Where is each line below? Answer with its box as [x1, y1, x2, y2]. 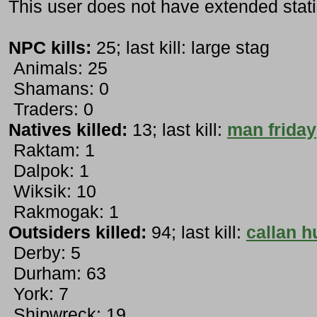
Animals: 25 [8, 58, 108, 79]
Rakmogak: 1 [8, 202, 119, 222]
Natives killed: [8, 120, 127, 140]
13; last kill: [127, 120, 227, 140]
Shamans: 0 [8, 79, 109, 99]
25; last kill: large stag [91, 38, 270, 58]
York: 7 [8, 284, 69, 304]
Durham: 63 [8, 263, 106, 284]
